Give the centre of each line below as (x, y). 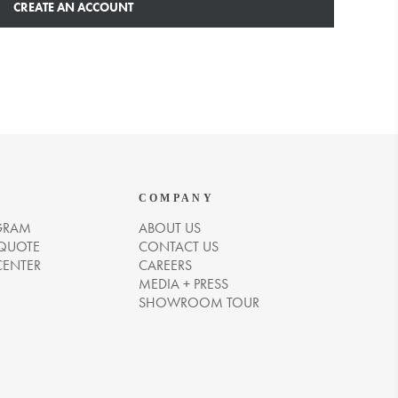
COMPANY (176, 198)
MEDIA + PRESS (183, 284)
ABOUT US (169, 228)
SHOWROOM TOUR (199, 302)
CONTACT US (178, 247)
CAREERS (165, 265)
